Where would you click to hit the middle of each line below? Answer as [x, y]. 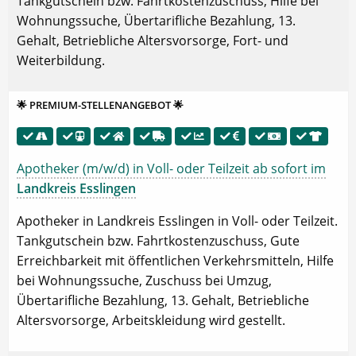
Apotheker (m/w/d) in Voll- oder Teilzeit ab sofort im [171, 169]
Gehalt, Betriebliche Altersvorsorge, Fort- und [153, 41]
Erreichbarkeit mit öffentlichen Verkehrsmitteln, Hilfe [175, 261]
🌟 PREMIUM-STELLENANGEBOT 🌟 [100, 105]
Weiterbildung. [61, 61]
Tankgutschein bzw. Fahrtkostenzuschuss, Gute [158, 241]
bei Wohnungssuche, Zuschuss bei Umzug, [144, 281]
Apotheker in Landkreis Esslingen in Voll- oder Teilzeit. [177, 221]
